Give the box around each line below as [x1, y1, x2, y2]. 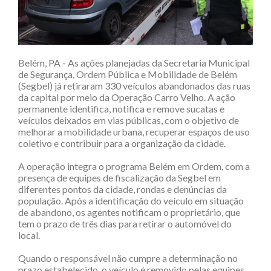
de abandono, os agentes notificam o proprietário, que [18, 206, 240, 218]
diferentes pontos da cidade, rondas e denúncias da [18, 183, 227, 195]
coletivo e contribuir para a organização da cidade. [18, 137, 226, 149]
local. [18, 229, 40, 241]
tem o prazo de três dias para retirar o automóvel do [18, 218, 232, 230]
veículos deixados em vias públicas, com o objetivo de [18, 114, 239, 126]
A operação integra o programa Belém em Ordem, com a [18, 160, 250, 172]
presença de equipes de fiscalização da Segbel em [18, 172, 221, 184]
